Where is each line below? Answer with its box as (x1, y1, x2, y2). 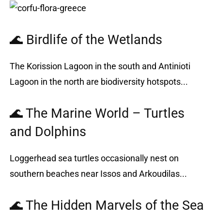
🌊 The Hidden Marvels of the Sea (10, 197, 204, 213)
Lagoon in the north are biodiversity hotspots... (10, 76, 188, 87)
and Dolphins (10, 124, 86, 139)
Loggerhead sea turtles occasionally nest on (10, 153, 179, 163)
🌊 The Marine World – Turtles (10, 105, 185, 121)
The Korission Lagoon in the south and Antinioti (10, 61, 190, 71)
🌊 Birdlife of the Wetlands (10, 31, 162, 47)
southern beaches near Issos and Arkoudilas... (10, 168, 187, 179)
